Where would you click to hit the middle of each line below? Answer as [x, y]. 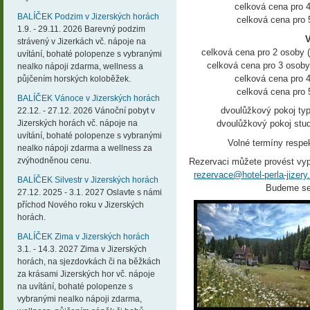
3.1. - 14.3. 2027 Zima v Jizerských [82, 249]
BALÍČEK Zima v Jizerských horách [83, 236]
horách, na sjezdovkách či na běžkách [89, 261]
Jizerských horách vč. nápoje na [77, 123]
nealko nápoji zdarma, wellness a [80, 66]
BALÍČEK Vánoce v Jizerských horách [89, 98]
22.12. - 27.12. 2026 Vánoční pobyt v [86, 110]
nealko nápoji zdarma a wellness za [85, 148]
